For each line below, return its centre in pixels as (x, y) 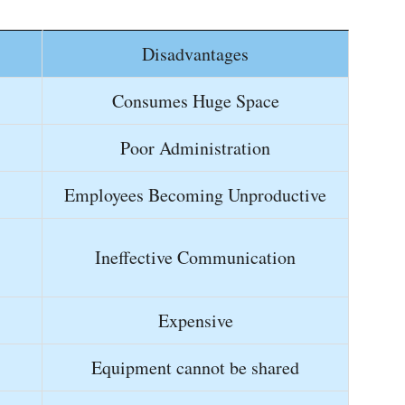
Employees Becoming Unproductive (195, 195)
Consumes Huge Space (195, 101)
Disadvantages (195, 54)
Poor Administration (195, 148)
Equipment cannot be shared (195, 367)
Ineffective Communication (195, 257)
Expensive (195, 320)
